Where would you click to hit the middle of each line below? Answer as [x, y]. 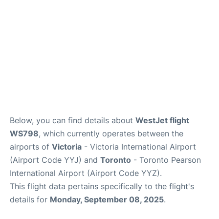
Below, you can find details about [73, 120]
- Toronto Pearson [166, 160]
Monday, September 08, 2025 [107, 199]
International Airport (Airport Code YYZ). [86, 173]
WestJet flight [162, 120]
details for [30, 199]
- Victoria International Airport [139, 147]
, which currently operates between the [111, 133]
